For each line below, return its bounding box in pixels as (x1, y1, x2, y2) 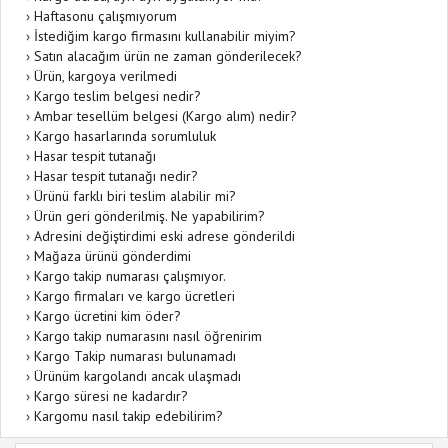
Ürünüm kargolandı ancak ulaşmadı (34, 367, 241, 385)
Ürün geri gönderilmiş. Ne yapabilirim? (34, 207, 265, 225)
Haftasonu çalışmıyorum (34, 7, 177, 25)
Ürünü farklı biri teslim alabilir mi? (34, 187, 236, 205)
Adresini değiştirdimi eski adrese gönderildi (34, 227, 295, 245)
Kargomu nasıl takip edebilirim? (34, 407, 223, 425)
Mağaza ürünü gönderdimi (34, 247, 191, 265)
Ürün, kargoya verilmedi (34, 67, 177, 85)
